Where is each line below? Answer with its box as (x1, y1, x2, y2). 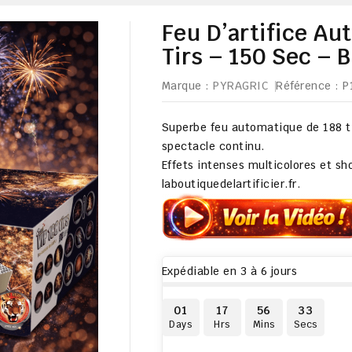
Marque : (161, 79, 210, 93)
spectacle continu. (161, 139, 265, 153)
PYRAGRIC (213, 79, 268, 93)
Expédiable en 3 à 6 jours (161, 264, 297, 278)
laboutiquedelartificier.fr (161, 177, 297, 191)
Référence (276, 79, 332, 93)
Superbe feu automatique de (161, 120, 323, 134)
